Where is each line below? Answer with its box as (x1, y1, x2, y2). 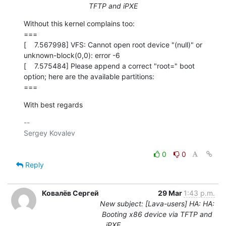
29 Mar (158, 188, 184, 197)
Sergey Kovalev (24, 128, 75, 137)
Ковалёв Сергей (42, 188, 99, 197)
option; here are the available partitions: (24, 72, 154, 81)
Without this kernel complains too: (24, 19, 135, 28)
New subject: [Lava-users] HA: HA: (99, 199, 214, 208)
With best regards (24, 100, 83, 109)
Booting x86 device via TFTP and (101, 209, 212, 218)
